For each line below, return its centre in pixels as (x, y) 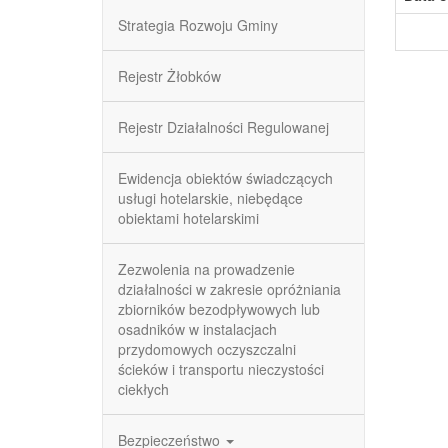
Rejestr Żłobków (169, 76)
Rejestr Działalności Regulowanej (223, 127)
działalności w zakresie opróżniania (229, 289)
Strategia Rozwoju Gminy (198, 25)
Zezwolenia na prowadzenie (206, 269)
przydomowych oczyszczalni (207, 349)
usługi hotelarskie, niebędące (210, 198)
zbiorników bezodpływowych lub (219, 309)
